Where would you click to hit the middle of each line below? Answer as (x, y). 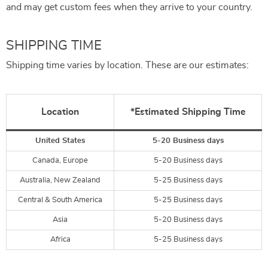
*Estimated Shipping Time (188, 112)
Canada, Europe (60, 161)
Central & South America (60, 200)
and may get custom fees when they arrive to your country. (129, 7)
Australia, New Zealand (60, 180)
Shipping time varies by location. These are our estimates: (127, 65)
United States (60, 141)
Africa (60, 240)
